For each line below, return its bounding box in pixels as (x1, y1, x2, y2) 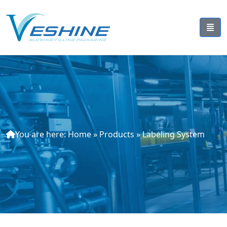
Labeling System (142, 129, 205, 140)
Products (99, 129, 134, 140)
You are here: (15, 129, 68, 140)
